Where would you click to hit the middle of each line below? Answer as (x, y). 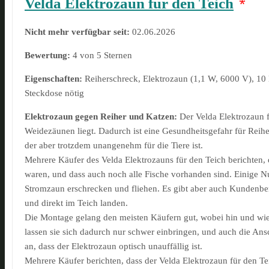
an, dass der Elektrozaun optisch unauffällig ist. (113, 246)
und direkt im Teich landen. (76, 203)
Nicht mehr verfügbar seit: (78, 32)
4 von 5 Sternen (102, 55)
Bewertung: (49, 55)
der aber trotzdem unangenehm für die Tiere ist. (114, 145)
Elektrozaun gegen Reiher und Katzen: (102, 116)
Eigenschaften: (55, 78)
